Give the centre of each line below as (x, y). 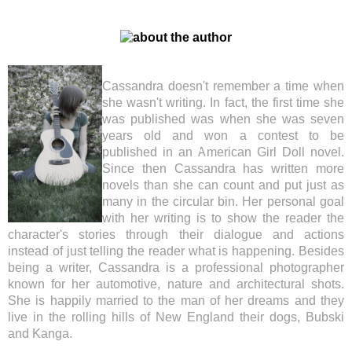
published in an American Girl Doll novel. (223, 152)
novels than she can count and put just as (223, 185)
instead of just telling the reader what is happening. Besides (176, 251)
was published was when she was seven (223, 119)
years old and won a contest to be (223, 136)
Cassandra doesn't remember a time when (223, 86)
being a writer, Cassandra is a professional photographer (176, 268)
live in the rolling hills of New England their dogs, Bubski (176, 317)
